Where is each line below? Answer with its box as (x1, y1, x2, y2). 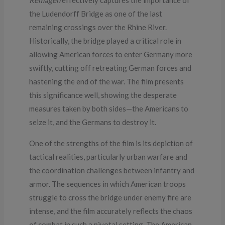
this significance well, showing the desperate (29, 90, 177, 99)
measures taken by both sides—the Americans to (29, 103, 189, 113)
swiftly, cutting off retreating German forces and (29, 63, 192, 72)
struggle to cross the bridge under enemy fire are (29, 192, 192, 202)
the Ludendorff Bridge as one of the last (29, 9, 163, 18)
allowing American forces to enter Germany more (29, 49, 193, 59)
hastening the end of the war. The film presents (29, 76, 184, 86)
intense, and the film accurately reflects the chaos (29, 206, 193, 215)
